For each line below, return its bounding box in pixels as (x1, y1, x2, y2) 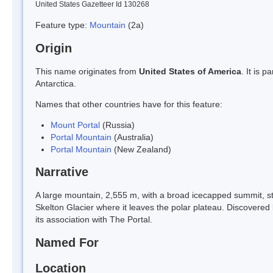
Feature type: (35, 19, 90, 30)
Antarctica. (35, 78, 76, 88)
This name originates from (35, 66, 139, 76)
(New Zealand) (112, 144, 171, 154)
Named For (35, 236, 99, 250)
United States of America (139, 66, 241, 76)
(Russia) (100, 119, 135, 130)
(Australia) (112, 132, 154, 142)
